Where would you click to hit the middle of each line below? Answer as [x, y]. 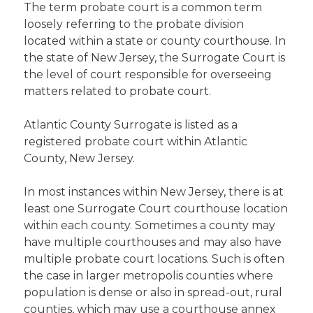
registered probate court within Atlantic [136, 141]
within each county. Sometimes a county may [150, 225]
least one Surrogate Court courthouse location [156, 209]
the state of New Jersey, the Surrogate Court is [155, 58]
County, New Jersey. [80, 158]
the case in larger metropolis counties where [149, 276]
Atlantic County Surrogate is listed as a [131, 125]
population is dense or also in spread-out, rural [153, 292]
